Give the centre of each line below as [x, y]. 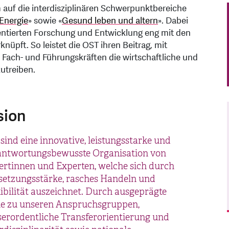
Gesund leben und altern [110, 21]
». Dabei [173, 21]
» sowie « [45, 21]
